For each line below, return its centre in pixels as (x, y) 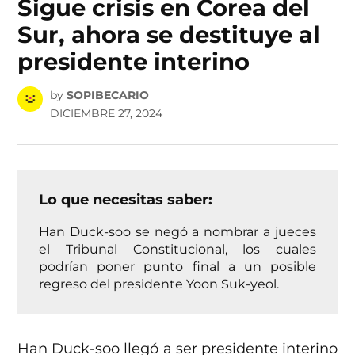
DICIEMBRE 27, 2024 (106, 114)
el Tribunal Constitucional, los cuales (177, 249)
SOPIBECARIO (107, 95)
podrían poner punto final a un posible (177, 267)
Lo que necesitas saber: (126, 200)
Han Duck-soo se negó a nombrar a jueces (177, 232)
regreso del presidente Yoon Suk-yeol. (159, 284)
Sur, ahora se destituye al (169, 34)
